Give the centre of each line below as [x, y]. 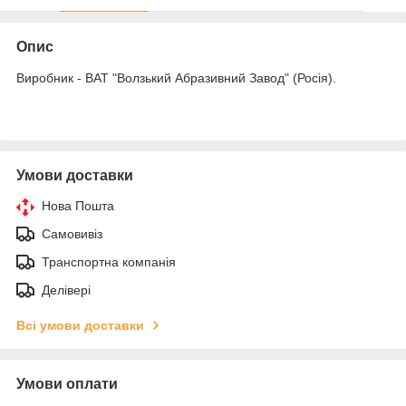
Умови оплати [67, 383]
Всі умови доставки [80, 325]
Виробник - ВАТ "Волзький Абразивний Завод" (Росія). [176, 77]
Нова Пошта [78, 205]
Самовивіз [72, 233]
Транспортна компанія [109, 261]
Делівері [66, 290]
